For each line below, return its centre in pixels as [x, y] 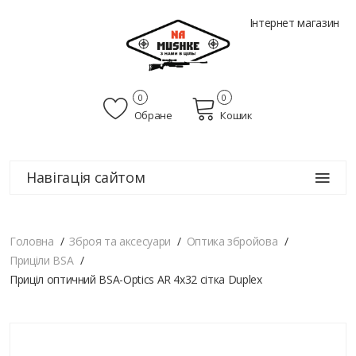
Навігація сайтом [86, 178]
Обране [152, 116]
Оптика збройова [232, 242]
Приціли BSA [42, 261]
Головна [32, 242]
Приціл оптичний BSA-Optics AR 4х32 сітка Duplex [136, 280]
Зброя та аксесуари [120, 242]
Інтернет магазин [294, 23]
